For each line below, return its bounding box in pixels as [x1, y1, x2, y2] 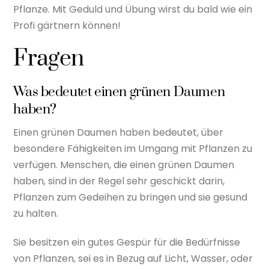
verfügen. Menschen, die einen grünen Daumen [13, 158, 235, 172]
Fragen [13, 44, 84, 74]
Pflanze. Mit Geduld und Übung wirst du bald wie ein [13, 2, 253, 16]
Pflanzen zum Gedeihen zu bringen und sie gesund [13, 190, 248, 205]
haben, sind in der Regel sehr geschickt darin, [13, 174, 225, 189]
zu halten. [13, 207, 59, 221]
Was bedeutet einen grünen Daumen [13, 83, 225, 101]
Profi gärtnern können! [13, 18, 121, 32]
